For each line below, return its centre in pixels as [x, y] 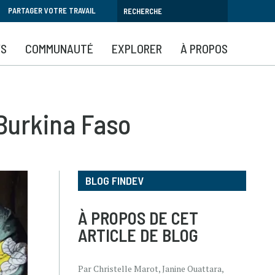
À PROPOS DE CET [138, 218]
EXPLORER [137, 48]
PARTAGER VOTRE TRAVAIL [52, 10]
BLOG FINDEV [114, 180]
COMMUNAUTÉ [59, 48]
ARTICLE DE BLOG [138, 235]
